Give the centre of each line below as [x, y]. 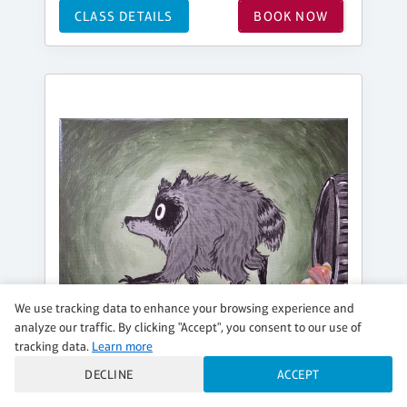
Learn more [122, 346]
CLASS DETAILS [124, 15]
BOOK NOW [291, 15]
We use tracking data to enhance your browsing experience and [184, 308]
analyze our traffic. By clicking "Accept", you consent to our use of [188, 327]
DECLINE [109, 374]
